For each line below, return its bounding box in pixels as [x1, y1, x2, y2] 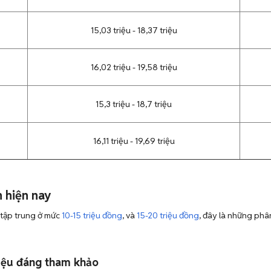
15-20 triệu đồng [137, 210, 199, 221]
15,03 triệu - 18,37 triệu [90, 25, 177, 36]
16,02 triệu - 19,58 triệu [90, 62, 177, 73]
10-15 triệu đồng [62, 210, 122, 221]
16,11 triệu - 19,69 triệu [93, 135, 175, 146]
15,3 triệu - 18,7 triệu [96, 99, 172, 109]
